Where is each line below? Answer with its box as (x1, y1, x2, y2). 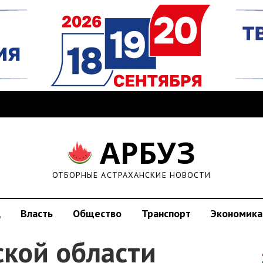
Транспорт (141, 207, 191, 220)
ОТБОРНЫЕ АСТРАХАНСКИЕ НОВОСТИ (52, 170, 211, 180)
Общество (73, 207, 122, 220)
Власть (21, 207, 53, 220)
